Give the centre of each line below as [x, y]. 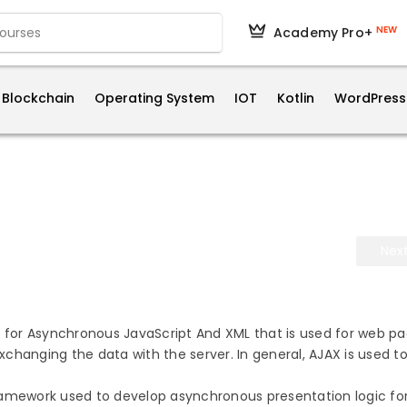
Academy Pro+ [323, 33]
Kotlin [295, 99]
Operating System [154, 99]
